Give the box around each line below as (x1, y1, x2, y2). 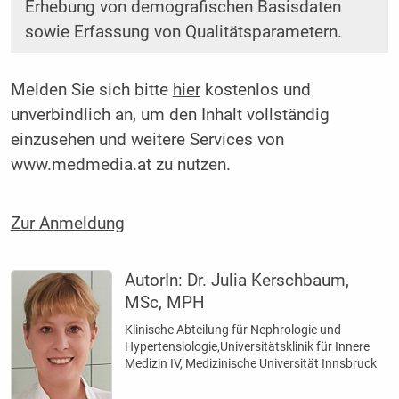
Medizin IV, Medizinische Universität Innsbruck (125, 355, 378, 370)
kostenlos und (199, 80, 311, 101)
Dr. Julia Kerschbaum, (187, 270, 350, 290)
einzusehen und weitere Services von (10, 130, 284, 151)
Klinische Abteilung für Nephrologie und (125, 322, 342, 337)
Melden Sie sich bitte (10, 80, 173, 101)
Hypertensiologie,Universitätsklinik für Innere (125, 338, 370, 354)
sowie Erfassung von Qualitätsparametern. (24, 22, 342, 43)
